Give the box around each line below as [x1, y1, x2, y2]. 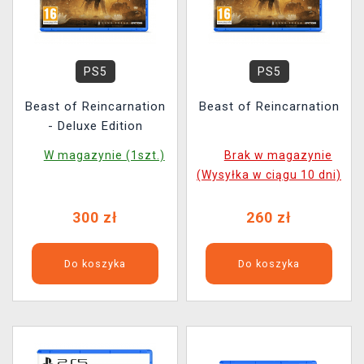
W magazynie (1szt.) [43, 149, 165, 162]
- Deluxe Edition [47, 119, 143, 133]
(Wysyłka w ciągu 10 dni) [197, 168, 341, 181]
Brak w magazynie [223, 149, 332, 162]
